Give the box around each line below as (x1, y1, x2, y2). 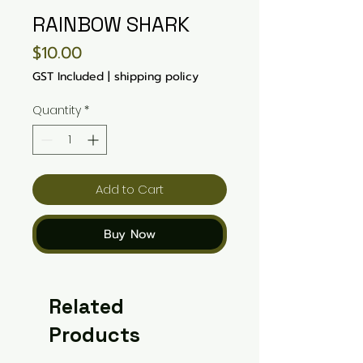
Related (49, 293, 124, 319)
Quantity (32, 102, 81, 118)
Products (49, 322, 140, 348)
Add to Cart (96, 181, 164, 198)
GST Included (32, 68, 104, 85)
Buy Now (104, 225, 156, 243)
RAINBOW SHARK (32, 11, 190, 37)
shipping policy (114, 68, 199, 85)
